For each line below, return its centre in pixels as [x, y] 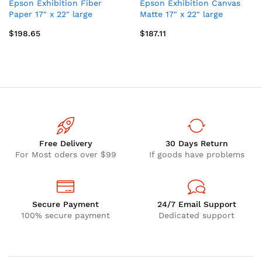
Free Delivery [65, 143]
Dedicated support [196, 215]
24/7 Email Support [196, 204]
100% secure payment [65, 215]
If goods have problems [196, 154]
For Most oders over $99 [65, 154]
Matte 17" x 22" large [181, 14]
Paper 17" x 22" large [51, 14]
